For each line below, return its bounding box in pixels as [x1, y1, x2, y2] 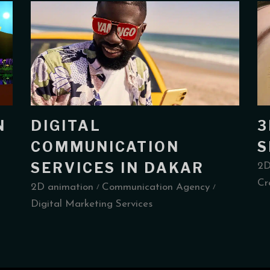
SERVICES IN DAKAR [30, 160, 205, 177]
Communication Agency [101, 182, 210, 193]
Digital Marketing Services [30, 199, 152, 210]
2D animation [30, 182, 93, 193]
